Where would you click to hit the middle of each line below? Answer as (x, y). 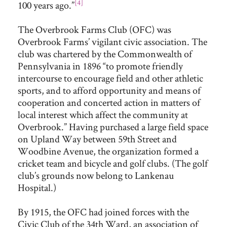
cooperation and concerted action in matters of (109, 102)
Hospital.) (38, 187)
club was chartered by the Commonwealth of (105, 54)
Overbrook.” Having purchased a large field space (113, 127)
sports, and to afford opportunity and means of (109, 90)
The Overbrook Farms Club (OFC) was (94, 29)
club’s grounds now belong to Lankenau (96, 175)
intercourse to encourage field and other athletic (110, 78)
